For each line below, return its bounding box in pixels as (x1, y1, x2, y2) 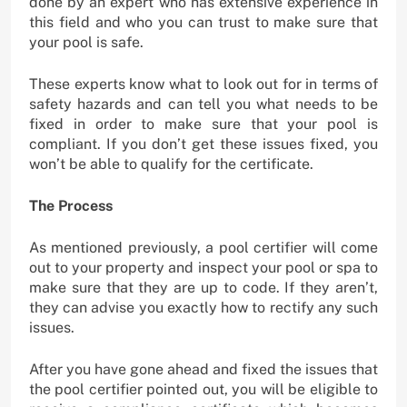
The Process (29, 196, 113, 214)
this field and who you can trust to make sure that (29, 13, 378, 31)
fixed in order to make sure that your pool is (29, 114, 378, 133)
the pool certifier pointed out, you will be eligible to (29, 380, 378, 398)
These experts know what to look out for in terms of (29, 74, 378, 93)
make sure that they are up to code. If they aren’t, (29, 278, 378, 296)
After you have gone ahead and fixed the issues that (29, 360, 378, 378)
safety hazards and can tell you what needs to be (29, 94, 378, 113)
